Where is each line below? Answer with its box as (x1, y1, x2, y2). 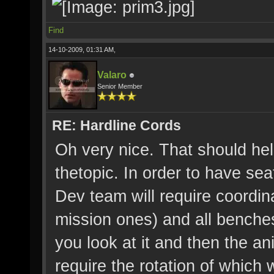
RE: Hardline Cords (52, 117, 181, 133)
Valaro (97, 70, 127, 80)
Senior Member (97, 83, 143, 90)
